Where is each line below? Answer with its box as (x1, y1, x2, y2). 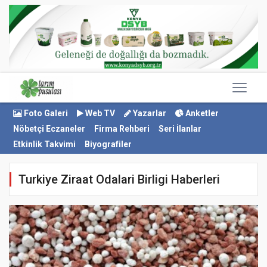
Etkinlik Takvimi (13, 139, 76, 149)
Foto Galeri (22, 108, 68, 118)
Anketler (184, 108, 219, 118)
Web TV (83, 108, 115, 118)
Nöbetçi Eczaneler (13, 124, 85, 133)
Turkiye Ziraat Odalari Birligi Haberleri (18, 172, 220, 187)
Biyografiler (85, 139, 132, 149)
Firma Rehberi (94, 124, 150, 133)
